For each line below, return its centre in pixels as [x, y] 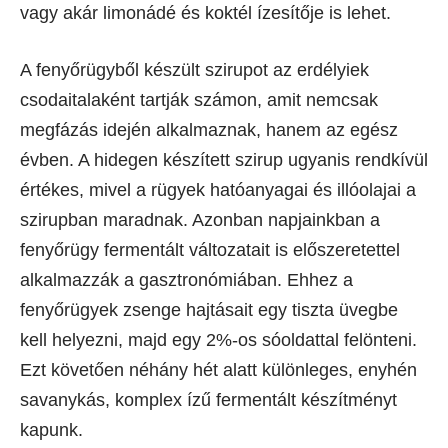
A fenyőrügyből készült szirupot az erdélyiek [194, 69]
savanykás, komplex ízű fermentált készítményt [208, 399]
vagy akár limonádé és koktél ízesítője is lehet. [205, 12]
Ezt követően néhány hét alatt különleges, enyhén [218, 369]
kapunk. [51, 429]
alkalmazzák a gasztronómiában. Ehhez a [186, 279]
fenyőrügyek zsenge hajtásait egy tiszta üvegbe [209, 309]
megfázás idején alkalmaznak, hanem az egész [209, 129]
